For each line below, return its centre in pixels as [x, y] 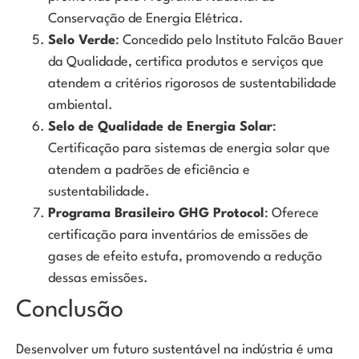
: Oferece [292, 214]
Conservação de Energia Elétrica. [146, 19]
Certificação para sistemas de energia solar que [189, 149]
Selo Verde [82, 41]
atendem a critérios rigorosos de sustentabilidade [192, 84]
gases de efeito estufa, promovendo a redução [185, 257]
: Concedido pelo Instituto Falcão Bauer [229, 41]
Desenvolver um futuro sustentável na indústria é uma [175, 350]
